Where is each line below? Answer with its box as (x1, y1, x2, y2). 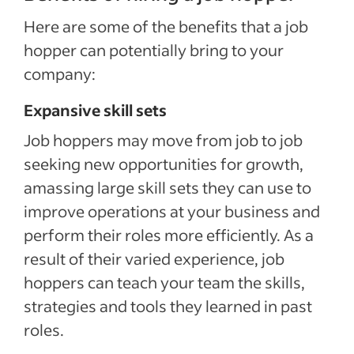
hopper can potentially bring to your (24, 40, 284, 60)
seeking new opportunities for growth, (24, 153, 303, 174)
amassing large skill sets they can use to (24, 177, 311, 198)
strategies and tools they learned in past (24, 296, 312, 316)
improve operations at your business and (24, 201, 320, 221)
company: (24, 63, 96, 84)
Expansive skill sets (24, 100, 167, 120)
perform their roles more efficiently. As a (24, 224, 314, 245)
